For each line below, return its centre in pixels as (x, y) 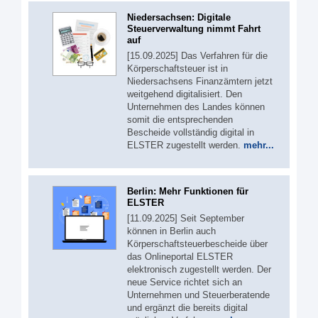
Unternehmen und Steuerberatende (198, 295)
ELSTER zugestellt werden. (185, 145)
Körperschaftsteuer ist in (177, 68)
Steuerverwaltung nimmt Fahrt (194, 28)
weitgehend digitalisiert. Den (185, 94)
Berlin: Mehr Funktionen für (188, 191)
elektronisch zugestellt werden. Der (199, 269)
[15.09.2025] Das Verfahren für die (197, 55)
